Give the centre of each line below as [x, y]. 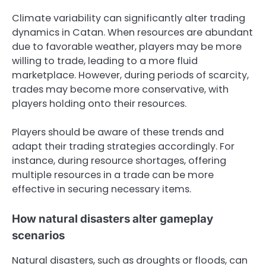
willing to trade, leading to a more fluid [105, 61]
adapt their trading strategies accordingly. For [123, 147]
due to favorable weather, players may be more [127, 47]
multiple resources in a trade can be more [113, 175]
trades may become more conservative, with [120, 90]
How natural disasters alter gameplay [113, 219]
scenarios [38, 236]
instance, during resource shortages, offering [119, 161]
